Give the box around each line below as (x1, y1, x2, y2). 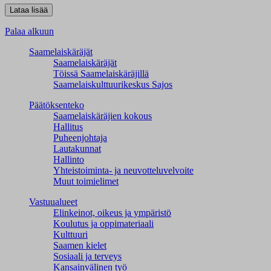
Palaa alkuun (5, 26, 54, 37)
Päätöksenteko (29, 100, 84, 111)
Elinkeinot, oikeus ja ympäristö (53, 207, 171, 218)
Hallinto (53, 154, 84, 165)
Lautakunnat (53, 143, 101, 154)
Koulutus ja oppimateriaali (53, 218, 154, 229)
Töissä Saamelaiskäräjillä (53, 68, 149, 79)
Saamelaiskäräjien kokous (53, 111, 152, 122)
